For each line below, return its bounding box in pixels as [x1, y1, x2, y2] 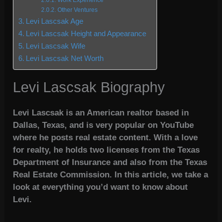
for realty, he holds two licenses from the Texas [13, 145, 200, 155]
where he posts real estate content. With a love [13, 133, 198, 143]
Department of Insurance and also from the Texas [13, 158, 208, 167]
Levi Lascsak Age [26, 17, 84, 26]
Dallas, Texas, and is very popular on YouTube [13, 120, 194, 130]
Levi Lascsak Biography [13, 79, 166, 96]
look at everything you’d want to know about [13, 182, 188, 192]
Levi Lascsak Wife [26, 42, 86, 51]
